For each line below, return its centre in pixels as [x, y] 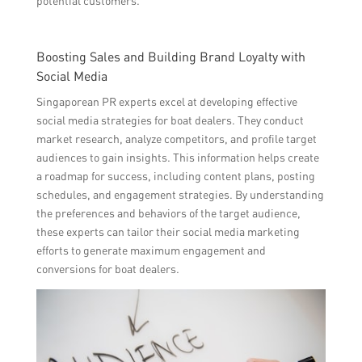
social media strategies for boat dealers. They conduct [170, 120]
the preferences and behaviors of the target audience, [168, 213]
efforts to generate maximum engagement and [151, 250]
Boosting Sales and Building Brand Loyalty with [170, 56]
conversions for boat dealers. [107, 268]
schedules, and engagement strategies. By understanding [180, 194]
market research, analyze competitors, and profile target [176, 138]
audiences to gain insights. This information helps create [177, 157]
